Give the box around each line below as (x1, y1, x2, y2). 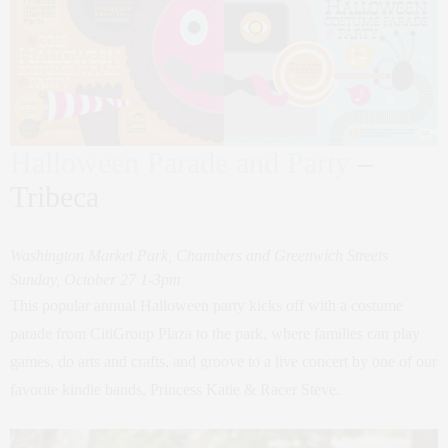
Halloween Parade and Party (10, 146, 350, 180)
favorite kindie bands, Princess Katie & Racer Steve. (10, 381, 340, 399)
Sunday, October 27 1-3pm (10, 271, 181, 289)
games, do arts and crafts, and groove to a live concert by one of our (10, 353, 437, 371)
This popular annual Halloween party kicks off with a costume (10, 297, 403, 315)
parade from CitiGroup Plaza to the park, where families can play (10, 325, 420, 343)
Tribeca (10, 180, 99, 214)
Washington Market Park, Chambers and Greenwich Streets (10, 247, 388, 265)
